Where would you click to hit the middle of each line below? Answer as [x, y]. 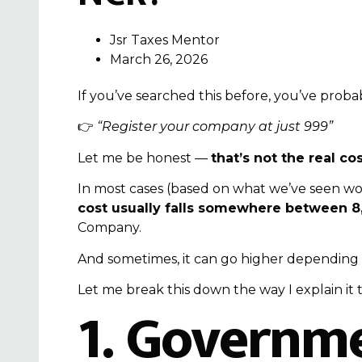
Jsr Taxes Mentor [165, 40]
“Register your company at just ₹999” [215, 127]
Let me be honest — [144, 158]
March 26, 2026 [159, 59]
